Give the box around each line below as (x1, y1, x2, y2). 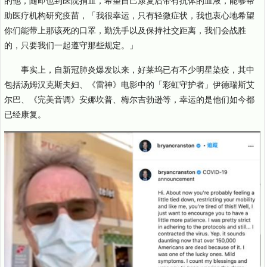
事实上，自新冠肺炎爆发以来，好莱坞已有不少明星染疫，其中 (21, 63, 254, 75)
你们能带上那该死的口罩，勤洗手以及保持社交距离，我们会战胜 (4, 23, 246, 36)
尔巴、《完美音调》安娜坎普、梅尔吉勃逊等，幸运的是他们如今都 (4, 92, 254, 105)
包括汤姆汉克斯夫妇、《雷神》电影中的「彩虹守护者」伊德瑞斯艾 (4, 77, 254, 90)
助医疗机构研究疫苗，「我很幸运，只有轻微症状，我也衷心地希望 (4, 8, 254, 21)
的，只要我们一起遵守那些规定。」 (4, 38, 138, 51)
